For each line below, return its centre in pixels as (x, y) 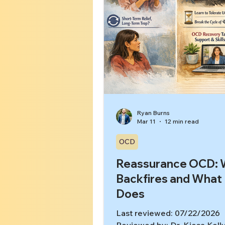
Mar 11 (146, 121)
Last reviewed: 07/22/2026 (168, 213)
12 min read (182, 121)
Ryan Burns (153, 113)
